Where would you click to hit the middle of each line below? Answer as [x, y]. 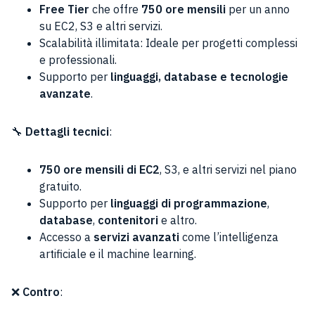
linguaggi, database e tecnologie [199, 77]
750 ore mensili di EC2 [99, 169]
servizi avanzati [136, 237]
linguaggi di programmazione [189, 203]
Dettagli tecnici [67, 131]
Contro [41, 292]
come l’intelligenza [229, 237]
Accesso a [66, 237]
